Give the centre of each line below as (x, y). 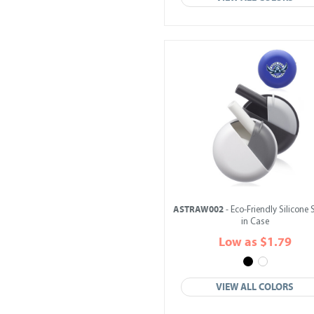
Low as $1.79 (255, 242)
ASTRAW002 (198, 210)
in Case (255, 222)
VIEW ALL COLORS (255, 287)
